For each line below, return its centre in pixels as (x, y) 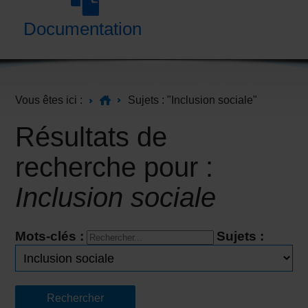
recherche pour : (114, 167)
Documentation (82, 29)
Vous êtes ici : (49, 100)
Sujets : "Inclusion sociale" (193, 100)
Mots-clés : (50, 236)
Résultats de (91, 137)
